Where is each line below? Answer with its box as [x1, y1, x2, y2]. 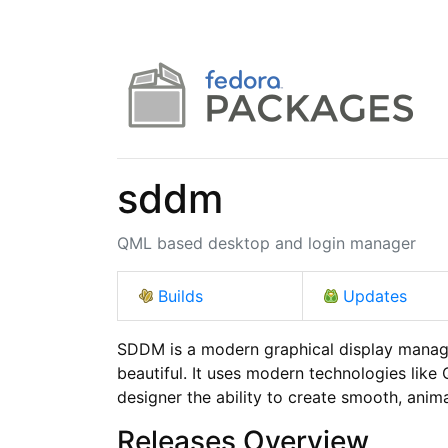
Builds [158, 285, 203, 306]
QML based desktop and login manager [117, 232, 416, 253]
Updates [342, 285, 407, 306]
